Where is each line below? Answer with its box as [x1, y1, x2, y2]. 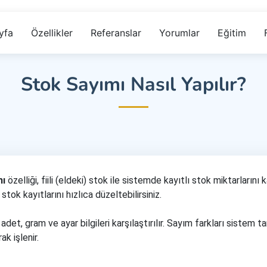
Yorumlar [159, 27, 200, 39]
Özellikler [30, 27, 73, 39]
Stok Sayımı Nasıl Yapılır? [21, 72, 246, 97]
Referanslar [90, 27, 141, 39]
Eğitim [217, 27, 246, 39]
